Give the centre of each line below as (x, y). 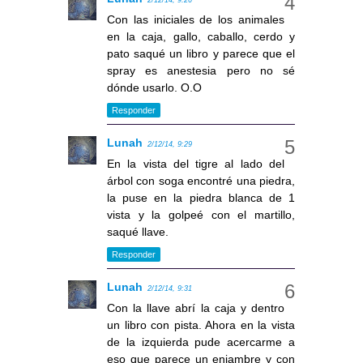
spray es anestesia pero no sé (201, 71)
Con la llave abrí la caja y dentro (196, 308)
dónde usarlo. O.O (154, 88)
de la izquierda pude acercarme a (201, 342)
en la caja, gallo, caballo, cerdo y (201, 37)
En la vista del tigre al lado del (196, 164)
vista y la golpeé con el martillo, (201, 215)
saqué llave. (138, 232)
